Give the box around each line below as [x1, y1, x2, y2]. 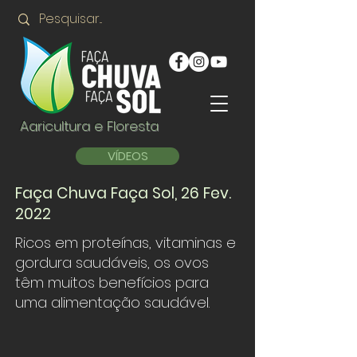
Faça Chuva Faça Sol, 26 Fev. [15, 182, 231, 204]
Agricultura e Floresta [20, 116, 159, 135]
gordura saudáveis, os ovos [15, 253, 209, 273]
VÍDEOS [107, 147, 148, 164]
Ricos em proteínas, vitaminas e [15, 233, 236, 253]
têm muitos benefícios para [15, 273, 209, 292]
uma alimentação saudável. [15, 292, 210, 312]
